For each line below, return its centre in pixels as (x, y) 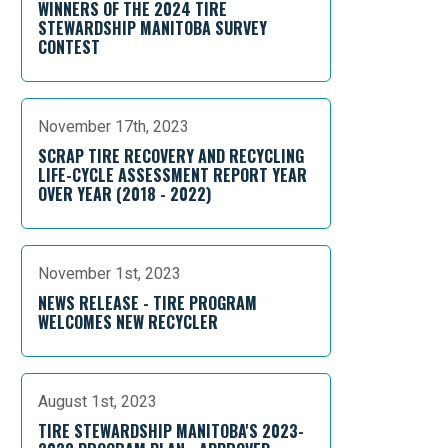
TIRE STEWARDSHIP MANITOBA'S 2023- (171, 431)
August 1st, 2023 (97, 401)
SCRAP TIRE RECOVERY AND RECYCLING (171, 156)
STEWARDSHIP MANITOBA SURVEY (152, 28)
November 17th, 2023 (113, 126)
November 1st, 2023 (109, 273)
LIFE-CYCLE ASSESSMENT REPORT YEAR (172, 175)
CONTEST (69, 47)
